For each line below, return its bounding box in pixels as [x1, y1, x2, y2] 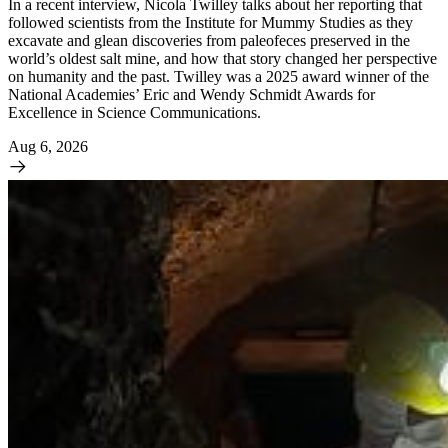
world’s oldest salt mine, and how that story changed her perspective [8, 49, 437, 67]
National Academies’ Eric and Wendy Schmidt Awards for [8, 85, 375, 103]
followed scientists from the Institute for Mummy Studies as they [8, 13, 413, 31]
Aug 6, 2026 [8, 137, 88, 155]
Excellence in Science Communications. [8, 103, 261, 121]
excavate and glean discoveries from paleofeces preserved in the [8, 31, 410, 49]
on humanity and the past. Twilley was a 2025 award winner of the [8, 67, 429, 85]
